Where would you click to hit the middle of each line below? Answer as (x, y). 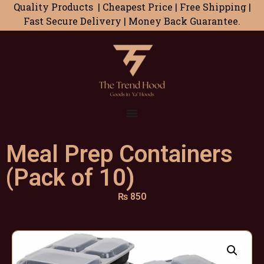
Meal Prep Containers (119, 154)
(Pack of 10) (70, 178)
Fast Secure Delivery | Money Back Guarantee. (132, 21)
